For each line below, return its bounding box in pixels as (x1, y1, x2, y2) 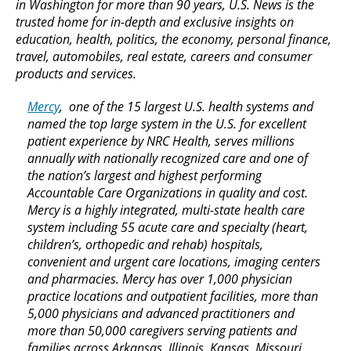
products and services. (16, 64, 139, 82)
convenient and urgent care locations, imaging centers (27, 252, 320, 270)
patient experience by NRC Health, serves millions (27, 132, 295, 150)
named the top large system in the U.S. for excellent (27, 114, 306, 132)
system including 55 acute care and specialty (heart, (27, 218, 308, 236)
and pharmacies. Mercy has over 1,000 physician (27, 270, 292, 288)
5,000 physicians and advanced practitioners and (27, 304, 295, 322)
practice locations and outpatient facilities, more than (27, 287, 318, 305)
